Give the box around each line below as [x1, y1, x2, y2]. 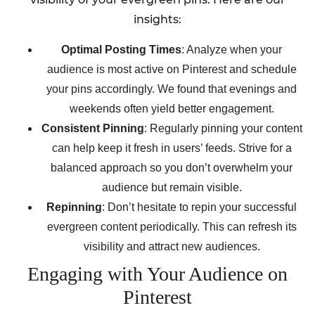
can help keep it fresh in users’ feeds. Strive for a [51, 141, 292, 154]
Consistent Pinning [41, 122, 144, 134]
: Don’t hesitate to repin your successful [102, 200, 297, 213]
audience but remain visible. [101, 181, 242, 193]
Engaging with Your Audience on [27, 262, 288, 285]
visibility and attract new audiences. [83, 240, 260, 252]
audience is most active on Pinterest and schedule [46, 63, 297, 75]
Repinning [46, 200, 102, 213]
